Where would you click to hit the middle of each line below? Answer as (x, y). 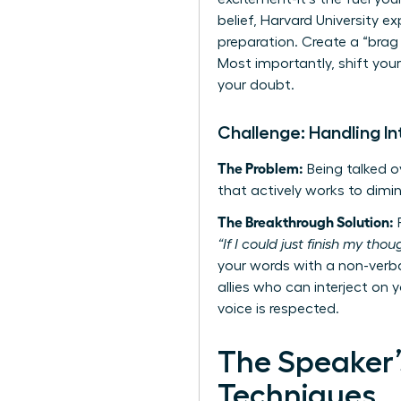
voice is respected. (278, 309)
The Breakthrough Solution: (306, 222)
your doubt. (256, 85)
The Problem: (260, 168)
